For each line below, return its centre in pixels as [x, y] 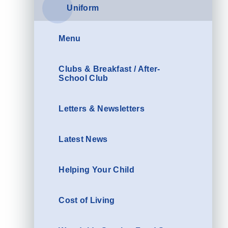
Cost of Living [87, 201]
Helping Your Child [96, 170]
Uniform [83, 8]
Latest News [83, 139]
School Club [83, 78]
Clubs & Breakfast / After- [109, 69]
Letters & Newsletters [102, 109]
